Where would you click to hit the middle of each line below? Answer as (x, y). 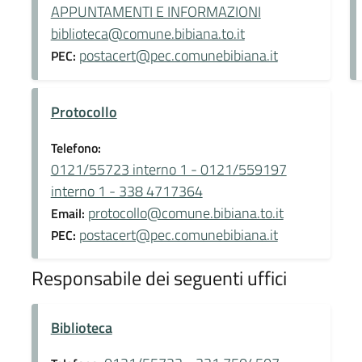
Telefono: (76, 147)
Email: (69, 213)
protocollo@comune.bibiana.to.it (185, 213)
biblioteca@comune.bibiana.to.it (147, 33)
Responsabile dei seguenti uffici (159, 278)
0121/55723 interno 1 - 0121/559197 (168, 169)
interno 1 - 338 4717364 (126, 191)
